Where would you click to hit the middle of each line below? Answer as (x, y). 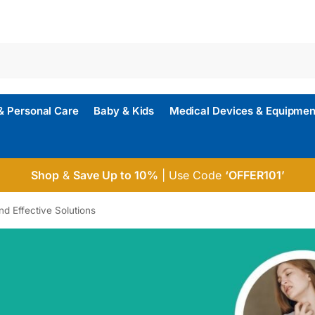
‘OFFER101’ (255, 175)
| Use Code (191, 175)
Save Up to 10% (115, 175)
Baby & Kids (124, 111)
